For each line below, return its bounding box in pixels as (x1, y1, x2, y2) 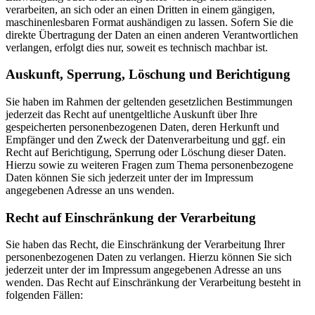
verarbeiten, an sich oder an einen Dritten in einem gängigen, (6, 3, 275, 15)
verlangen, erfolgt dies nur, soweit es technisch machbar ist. (6, 41, 268, 53)
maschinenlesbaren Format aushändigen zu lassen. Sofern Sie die (6, 15, 293, 28)
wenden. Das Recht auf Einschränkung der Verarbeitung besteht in (6, 276, 301, 289)
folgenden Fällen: (6, 289, 83, 302)
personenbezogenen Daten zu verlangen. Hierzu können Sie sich (6, 251, 292, 264)
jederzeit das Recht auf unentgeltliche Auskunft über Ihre (6, 108, 257, 120)
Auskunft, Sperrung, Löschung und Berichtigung (6, 67, 290, 82)
